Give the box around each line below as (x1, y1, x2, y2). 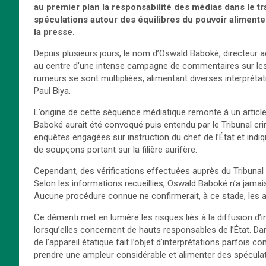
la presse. (34, 27, 75, 38)
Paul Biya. (34, 85, 71, 97)
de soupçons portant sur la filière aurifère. (34, 144, 197, 156)
